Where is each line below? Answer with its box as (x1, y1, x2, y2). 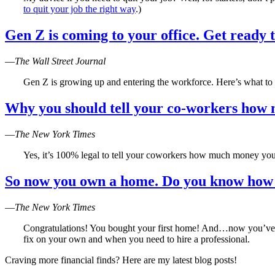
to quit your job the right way (23, 4, 136, 15)
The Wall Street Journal (15, 55, 106, 66)
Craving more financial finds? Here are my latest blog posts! (5, 254, 237, 265)
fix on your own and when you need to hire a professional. (23, 233, 250, 244)
